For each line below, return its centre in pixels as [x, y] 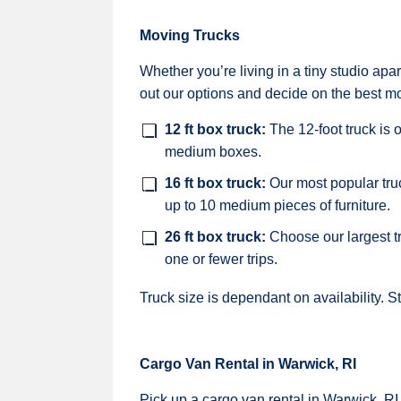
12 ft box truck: [217, 129]
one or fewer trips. [221, 259]
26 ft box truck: [217, 237]
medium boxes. [213, 152]
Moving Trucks [190, 35]
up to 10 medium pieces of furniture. [277, 205]
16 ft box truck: [217, 183]
